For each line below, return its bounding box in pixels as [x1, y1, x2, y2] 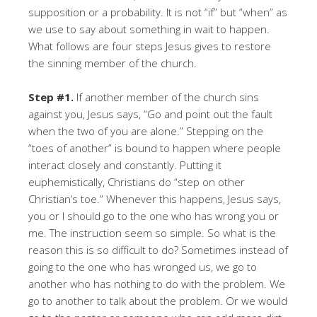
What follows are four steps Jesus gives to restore [28, 38, 271, 53]
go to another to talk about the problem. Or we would [28, 293, 287, 308]
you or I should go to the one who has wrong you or [28, 208, 279, 223]
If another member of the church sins [74, 89, 259, 104]
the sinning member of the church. [28, 55, 197, 70]
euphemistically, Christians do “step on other [28, 174, 245, 189]
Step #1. [28, 89, 74, 104]
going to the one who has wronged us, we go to [28, 259, 257, 274]
